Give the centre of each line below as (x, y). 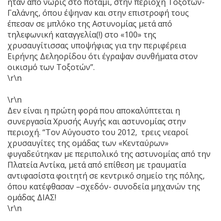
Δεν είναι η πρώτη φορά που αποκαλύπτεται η (94, 110)
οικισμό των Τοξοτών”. (51, 67)
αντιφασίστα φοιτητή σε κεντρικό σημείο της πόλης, (106, 175)
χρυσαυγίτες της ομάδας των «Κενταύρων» (88, 143)
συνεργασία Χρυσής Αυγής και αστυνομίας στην (97, 121)
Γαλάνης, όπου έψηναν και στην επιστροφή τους (98, 13)
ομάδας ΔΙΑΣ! (32, 197)
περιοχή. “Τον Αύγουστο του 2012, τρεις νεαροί (98, 132)
